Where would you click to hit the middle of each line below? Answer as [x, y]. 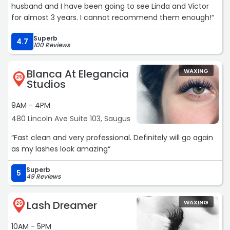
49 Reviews [43, 177]
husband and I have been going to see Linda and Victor [110, 6]
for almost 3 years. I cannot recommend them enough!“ [113, 18]
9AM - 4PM [31, 106]
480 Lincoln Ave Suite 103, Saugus [71, 119]
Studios [46, 84]
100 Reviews [52, 45]
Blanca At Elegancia [78, 74]
